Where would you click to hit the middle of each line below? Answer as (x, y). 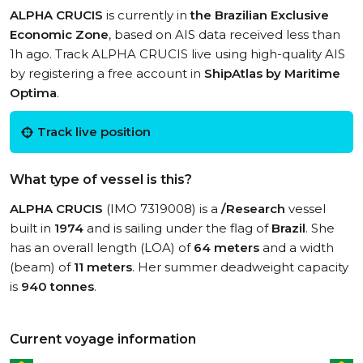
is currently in (147, 15)
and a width (297, 248)
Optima (33, 93)
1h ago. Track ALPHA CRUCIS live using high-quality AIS (177, 54)
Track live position (94, 132)
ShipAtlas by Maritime (272, 73)
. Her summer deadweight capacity (240, 267)
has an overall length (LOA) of (102, 248)
